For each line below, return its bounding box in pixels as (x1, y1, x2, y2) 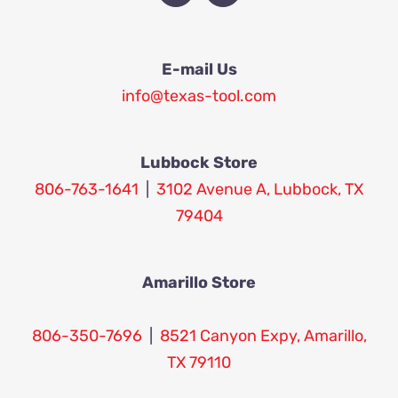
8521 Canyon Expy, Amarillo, (159, 325, 367, 346)
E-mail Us (161, 59, 237, 79)
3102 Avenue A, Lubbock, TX (156, 179, 363, 199)
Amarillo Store (142, 272, 256, 292)
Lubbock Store (140, 152, 258, 172)
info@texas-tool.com (122, 85, 276, 106)
